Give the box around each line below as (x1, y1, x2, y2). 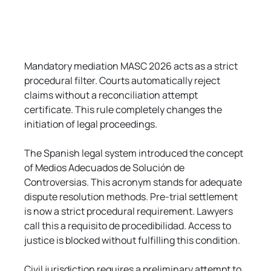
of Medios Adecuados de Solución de (24, 160, 187, 174)
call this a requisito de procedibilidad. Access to (24, 218, 233, 232)
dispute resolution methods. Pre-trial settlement (24, 189, 240, 203)
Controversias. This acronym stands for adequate (24, 175, 244, 189)
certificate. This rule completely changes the (24, 102, 224, 116)
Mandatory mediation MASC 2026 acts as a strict (24, 59, 240, 73)
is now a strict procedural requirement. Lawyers (24, 204, 235, 218)
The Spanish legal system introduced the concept (24, 146, 246, 160)
